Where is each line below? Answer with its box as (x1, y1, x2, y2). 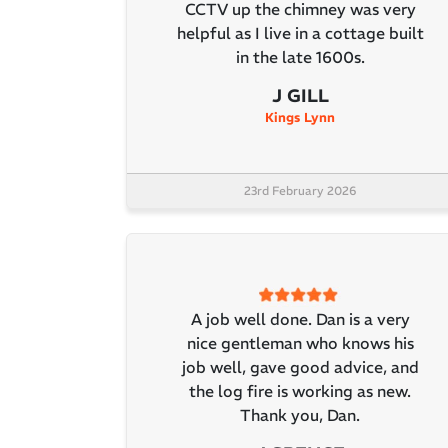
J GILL (271, 84, 329, 108)
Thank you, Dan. (240, 404, 360, 425)
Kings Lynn (265, 109, 335, 127)
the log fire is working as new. (189, 380, 411, 401)
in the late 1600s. (235, 47, 365, 68)
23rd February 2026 (244, 183, 356, 199)
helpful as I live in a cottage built (176, 23, 424, 44)
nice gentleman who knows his (186, 332, 414, 353)
